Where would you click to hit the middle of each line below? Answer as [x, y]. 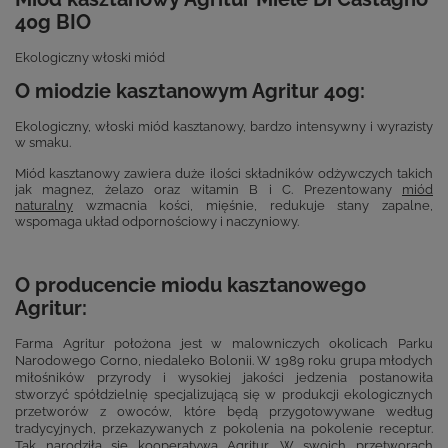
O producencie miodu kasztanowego [190, 285]
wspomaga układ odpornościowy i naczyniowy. [157, 220]
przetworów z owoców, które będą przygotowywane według [224, 410]
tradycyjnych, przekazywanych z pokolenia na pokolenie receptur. [224, 427]
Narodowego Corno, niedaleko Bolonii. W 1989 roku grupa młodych [224, 359]
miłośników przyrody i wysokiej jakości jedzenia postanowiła [224, 376]
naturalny [44, 204]
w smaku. [43, 141]
